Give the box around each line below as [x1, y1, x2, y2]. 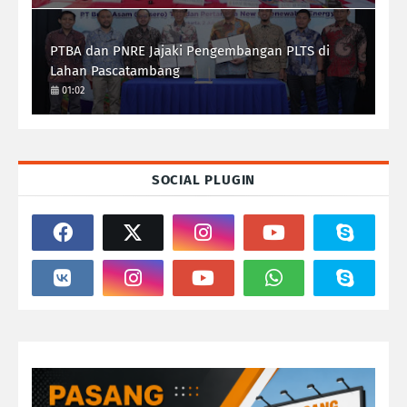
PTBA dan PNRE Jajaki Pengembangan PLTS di [50, 42, 330, 59]
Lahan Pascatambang [50, 62, 180, 79]
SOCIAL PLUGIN [151, 171, 256, 188]
